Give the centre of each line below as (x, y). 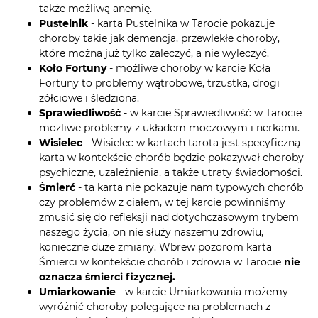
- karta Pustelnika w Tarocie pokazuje (183, 24)
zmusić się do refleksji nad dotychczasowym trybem (169, 218)
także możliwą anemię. (95, 9)
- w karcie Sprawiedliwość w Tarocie (213, 113)
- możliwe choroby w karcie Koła (188, 68)
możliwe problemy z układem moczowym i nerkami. (169, 128)
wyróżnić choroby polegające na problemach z (155, 307)
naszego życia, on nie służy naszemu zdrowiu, (151, 232)
